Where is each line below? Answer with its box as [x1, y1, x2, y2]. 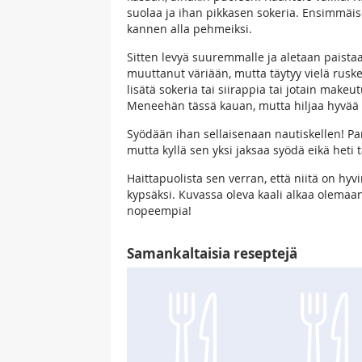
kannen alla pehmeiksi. [127, 21, 252, 37]
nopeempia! [127, 203, 192, 219]
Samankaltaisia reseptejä [127, 244, 297, 263]
